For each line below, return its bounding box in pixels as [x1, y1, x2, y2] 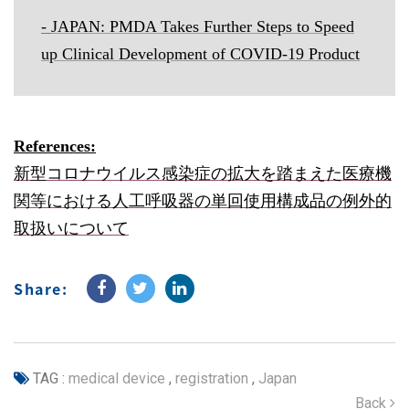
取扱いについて [14, 219, 129, 237]
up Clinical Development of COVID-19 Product [41, 45, 360, 63]
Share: [14, 278, 68, 299]
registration [172, 370, 248, 387]
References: [14, 137, 96, 155]
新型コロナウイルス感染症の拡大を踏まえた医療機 [14, 164, 392, 183]
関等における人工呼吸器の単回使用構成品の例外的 [14, 192, 392, 210]
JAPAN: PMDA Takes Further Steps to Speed [51, 17, 354, 36]
